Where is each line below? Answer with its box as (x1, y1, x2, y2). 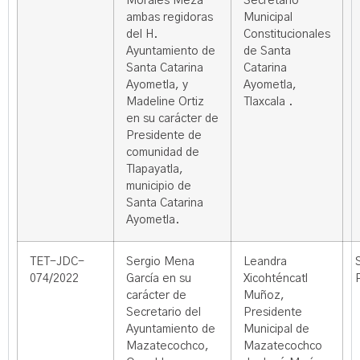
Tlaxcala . (243, 96, 292, 108)
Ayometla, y (126, 80, 188, 91)
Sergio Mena (126, 256, 194, 268)
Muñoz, (243, 290, 284, 301)
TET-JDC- (30, 256, 84, 268)
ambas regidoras (126, 12, 213, 23)
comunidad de (126, 147, 199, 158)
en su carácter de (126, 113, 219, 125)
